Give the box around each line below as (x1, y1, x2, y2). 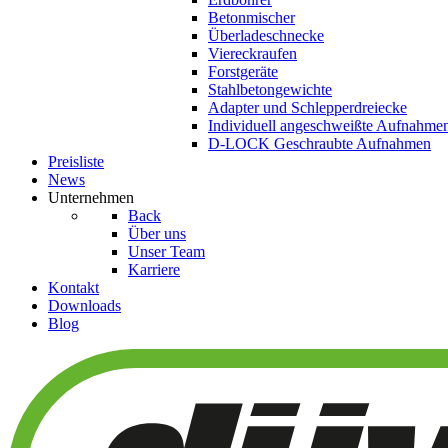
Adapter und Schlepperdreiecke (208, 98, 407, 116)
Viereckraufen (208, 44, 297, 62)
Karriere (128, 260, 180, 278)
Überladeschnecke (208, 26, 324, 44)
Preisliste (48, 152, 104, 170)
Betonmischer (208, 8, 295, 26)
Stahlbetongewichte (208, 80, 332, 98)
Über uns (128, 224, 186, 242)
